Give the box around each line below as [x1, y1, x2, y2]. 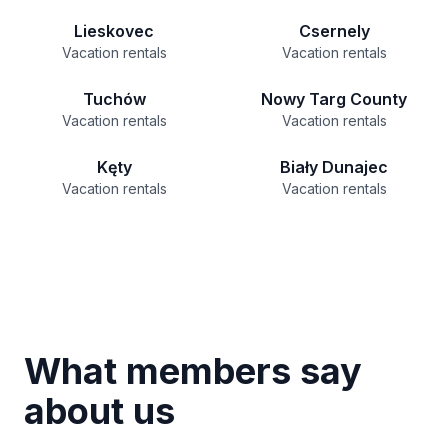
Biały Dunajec [280, 157, 388, 177]
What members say [24, 349, 362, 393]
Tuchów [82, 89, 146, 109]
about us [24, 389, 175, 433]
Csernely [298, 21, 370, 41]
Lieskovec [74, 21, 154, 41]
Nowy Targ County [261, 89, 407, 109]
